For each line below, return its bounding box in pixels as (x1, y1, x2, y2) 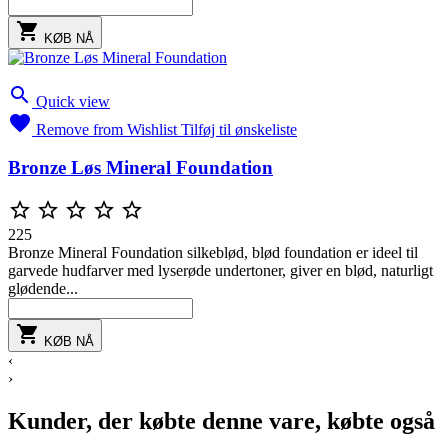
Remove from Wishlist (36, 120, 177, 138)
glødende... (8, 280, 78, 298)
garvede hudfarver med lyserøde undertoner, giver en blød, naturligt (8, 262, 433, 280)
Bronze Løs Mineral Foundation (8, 157, 273, 179)
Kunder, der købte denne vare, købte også (8, 408, 435, 435)
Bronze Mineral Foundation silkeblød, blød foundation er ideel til (8, 244, 418, 262)
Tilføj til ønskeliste (181, 120, 297, 138)
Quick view (36, 92, 110, 110)
